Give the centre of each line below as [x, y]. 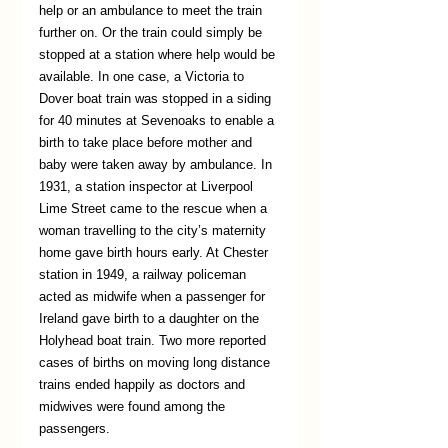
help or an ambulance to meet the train [152, 11]
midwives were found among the [134, 407]
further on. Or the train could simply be [152, 33]
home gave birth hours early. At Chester [155, 253]
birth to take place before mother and [147, 143]
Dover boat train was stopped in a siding [157, 99]
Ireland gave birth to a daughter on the [151, 319]
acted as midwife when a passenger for [154, 297]
